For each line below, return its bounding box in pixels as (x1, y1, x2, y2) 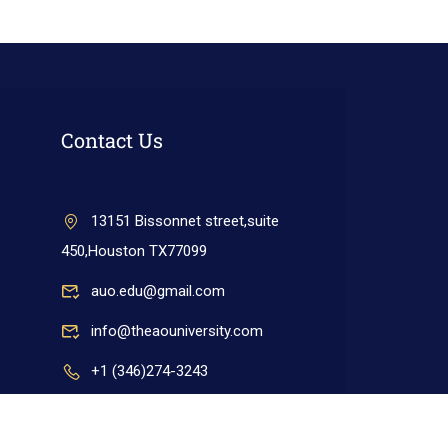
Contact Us (61, 127, 163, 154)
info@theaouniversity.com (91, 322, 263, 341)
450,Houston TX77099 (61, 242, 207, 261)
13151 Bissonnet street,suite (91, 212, 279, 231)
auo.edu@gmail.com (91, 282, 225, 301)
